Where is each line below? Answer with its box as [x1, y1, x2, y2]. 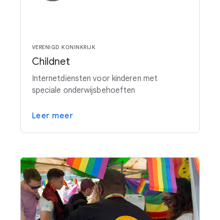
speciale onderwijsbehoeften [31, 85, 136, 95]
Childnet [31, 55, 70, 68]
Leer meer [31, 110, 74, 121]
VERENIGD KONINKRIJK [31, 43, 96, 51]
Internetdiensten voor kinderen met [31, 73, 158, 83]
